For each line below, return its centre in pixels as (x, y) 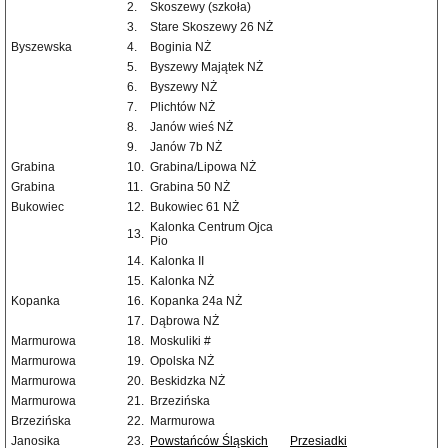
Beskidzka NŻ (187, 381)
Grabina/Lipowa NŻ (203, 167)
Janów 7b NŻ (186, 147)
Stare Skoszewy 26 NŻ (211, 27)
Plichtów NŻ (182, 107)
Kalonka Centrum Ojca (211, 227)
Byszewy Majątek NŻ (206, 67)
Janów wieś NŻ (191, 127)
